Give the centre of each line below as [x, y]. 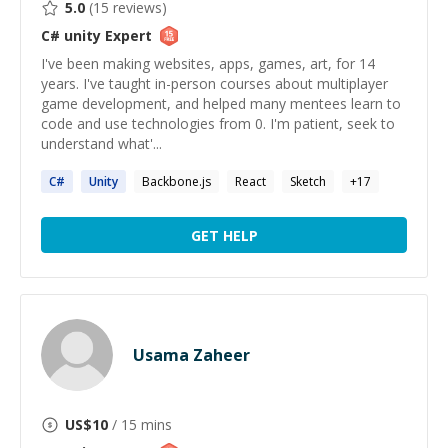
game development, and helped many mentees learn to [221, 103]
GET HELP [224, 235]
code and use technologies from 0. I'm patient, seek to [218, 123]
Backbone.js [176, 181]
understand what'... [101, 143]
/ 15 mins [140, 424]
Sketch [308, 181]
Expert [126, 35]
